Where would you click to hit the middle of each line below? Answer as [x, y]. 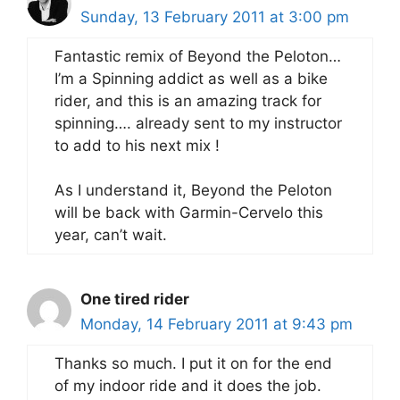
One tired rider [135, 299]
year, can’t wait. [111, 235]
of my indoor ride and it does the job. [188, 386]
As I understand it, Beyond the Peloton [193, 190]
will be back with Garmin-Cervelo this [189, 212]
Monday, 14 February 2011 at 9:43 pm [217, 324]
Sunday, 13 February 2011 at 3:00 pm [215, 17]
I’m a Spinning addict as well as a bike [191, 78]
